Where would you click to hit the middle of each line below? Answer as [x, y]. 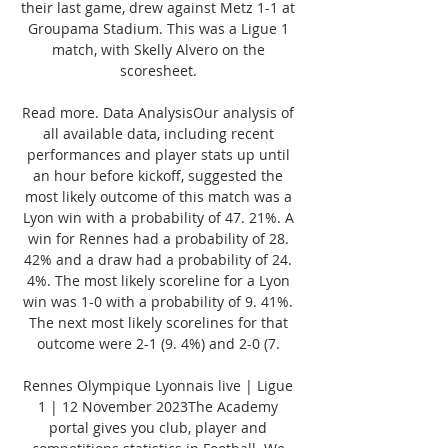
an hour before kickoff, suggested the [158, 175]
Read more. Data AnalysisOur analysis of [158, 112]
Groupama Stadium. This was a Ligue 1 [158, 28]
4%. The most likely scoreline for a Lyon [158, 280]
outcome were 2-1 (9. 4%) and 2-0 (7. [160, 343]
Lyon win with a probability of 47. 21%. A [158, 217]
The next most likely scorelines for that [158, 322]
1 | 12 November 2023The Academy [158, 406]
